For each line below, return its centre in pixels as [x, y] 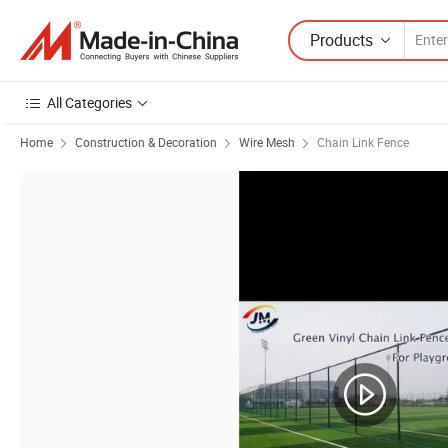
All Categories [89, 102]
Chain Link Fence [363, 142]
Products [341, 39]
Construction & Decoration [146, 142]
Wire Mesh [267, 142]
